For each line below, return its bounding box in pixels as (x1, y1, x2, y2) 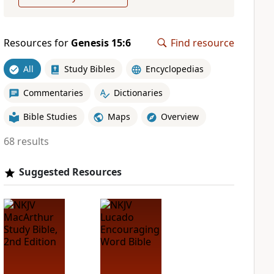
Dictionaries (113, 86, 163, 98)
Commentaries (23, 86, 83, 98)
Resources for (3, 36, 71, 50)
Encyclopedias (145, 62, 204, 75)
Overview (160, 110, 199, 122)
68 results (3, 135, 49, 148)
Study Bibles (64, 62, 115, 75)
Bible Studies (23, 110, 77, 122)
